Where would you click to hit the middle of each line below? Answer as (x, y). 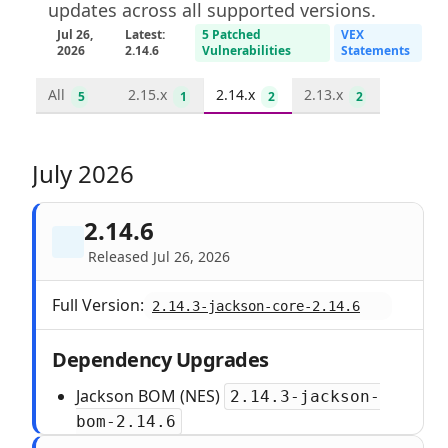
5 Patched (232, 34)
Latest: (145, 34)
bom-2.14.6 (126, 421)
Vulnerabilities (247, 50)
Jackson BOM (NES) (150, 396)
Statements (376, 50)
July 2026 (83, 173)
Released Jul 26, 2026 (159, 256)
